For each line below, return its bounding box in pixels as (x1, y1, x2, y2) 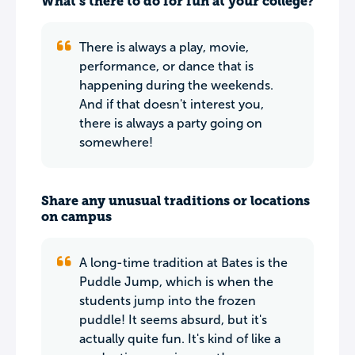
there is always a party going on (79, 116, 262, 130)
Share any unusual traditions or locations (41, 193, 310, 208)
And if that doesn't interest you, (79, 97, 264, 111)
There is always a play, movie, (79, 40, 249, 54)
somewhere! (79, 136, 153, 149)
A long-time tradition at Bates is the (79, 256, 288, 269)
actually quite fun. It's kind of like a (79, 332, 281, 345)
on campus (41, 209, 112, 224)
